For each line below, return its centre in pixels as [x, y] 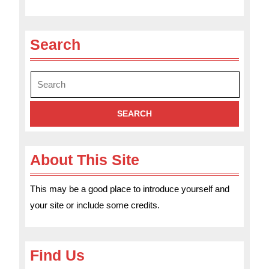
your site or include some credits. [95, 205]
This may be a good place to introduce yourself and [130, 189]
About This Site [85, 160]
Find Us [57, 255]
